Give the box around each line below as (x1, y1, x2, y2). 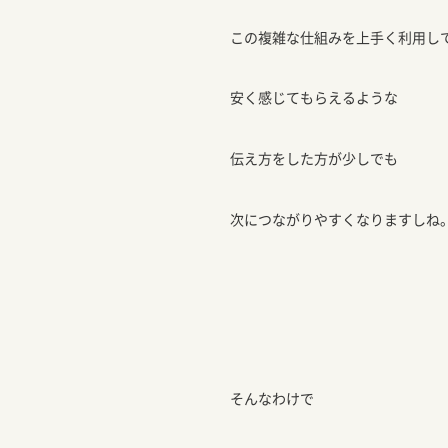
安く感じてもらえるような (230, 87, 398, 108)
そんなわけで (230, 388, 314, 409)
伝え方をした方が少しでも (230, 148, 398, 169)
